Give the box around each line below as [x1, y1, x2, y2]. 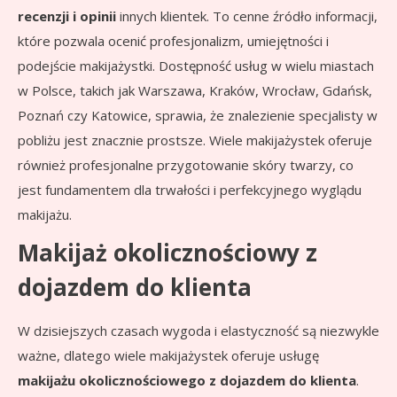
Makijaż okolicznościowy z [18, 237, 317, 269]
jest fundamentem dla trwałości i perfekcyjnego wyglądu [18, 181, 362, 199]
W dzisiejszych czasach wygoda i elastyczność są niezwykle [18, 322, 379, 340]
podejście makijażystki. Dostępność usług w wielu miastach [18, 57, 374, 75]
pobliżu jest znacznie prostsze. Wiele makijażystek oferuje [18, 131, 372, 150]
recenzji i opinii [18, 7, 116, 26]
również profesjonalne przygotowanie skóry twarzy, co [18, 156, 354, 175]
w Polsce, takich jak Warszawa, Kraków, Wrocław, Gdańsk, [18, 82, 372, 100]
